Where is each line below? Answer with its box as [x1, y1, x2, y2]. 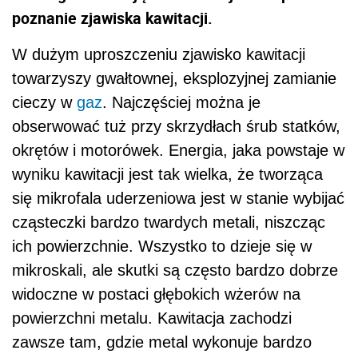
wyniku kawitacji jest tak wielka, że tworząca [12, 165, 323, 183]
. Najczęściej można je [102, 93, 261, 111]
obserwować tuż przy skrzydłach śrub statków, [12, 117, 340, 135]
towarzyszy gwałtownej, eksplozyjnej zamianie [12, 69, 336, 87]
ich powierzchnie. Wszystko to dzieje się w [12, 237, 312, 255]
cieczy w [12, 93, 77, 111]
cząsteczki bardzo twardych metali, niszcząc [12, 213, 325, 231]
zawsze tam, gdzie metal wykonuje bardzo [12, 332, 312, 351]
